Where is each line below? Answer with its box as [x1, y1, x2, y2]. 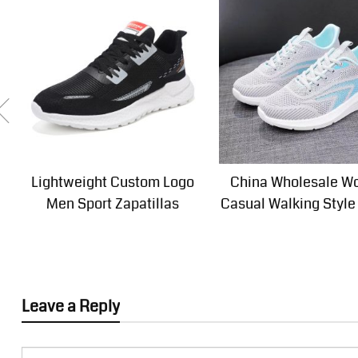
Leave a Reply [21, 294, 120, 318]
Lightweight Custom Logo [30, 172, 194, 193]
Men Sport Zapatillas [46, 193, 179, 215]
